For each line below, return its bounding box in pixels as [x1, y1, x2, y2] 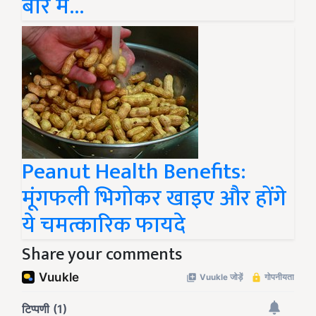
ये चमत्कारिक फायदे [22, 207, 186, 244]
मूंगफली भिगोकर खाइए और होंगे [22, 180, 286, 217]
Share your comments [22, 241, 182, 269]
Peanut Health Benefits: [22, 153, 246, 190]
